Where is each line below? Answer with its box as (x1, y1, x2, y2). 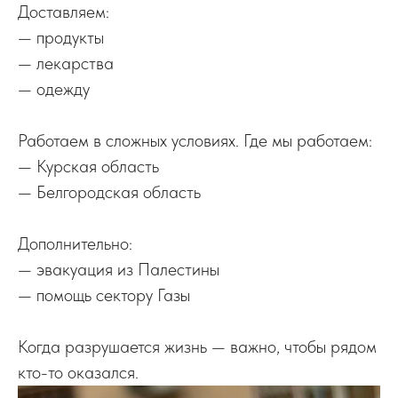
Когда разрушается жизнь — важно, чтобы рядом (18, 336, 377, 357)
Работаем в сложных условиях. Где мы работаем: (18, 130, 372, 151)
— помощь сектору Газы (18, 284, 190, 306)
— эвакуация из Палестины (18, 259, 219, 280)
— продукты (18, 27, 104, 48)
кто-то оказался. (18, 362, 139, 383)
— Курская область (18, 155, 159, 177)
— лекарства (18, 52, 114, 74)
